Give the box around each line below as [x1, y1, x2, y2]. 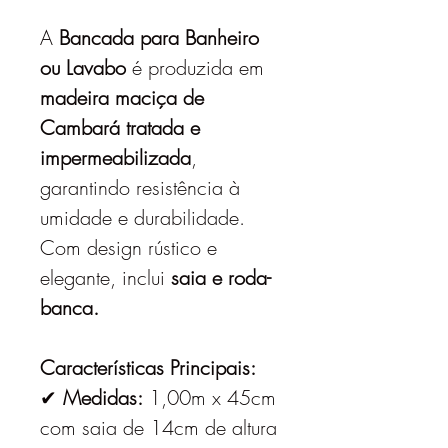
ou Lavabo [40, 54, 126, 81]
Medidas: [63, 384, 143, 411]
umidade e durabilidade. [40, 204, 245, 231]
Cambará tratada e [40, 114, 200, 141]
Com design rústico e [40, 234, 217, 261]
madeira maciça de [40, 84, 204, 111]
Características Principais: [40, 354, 256, 381]
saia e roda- [171, 264, 271, 291]
